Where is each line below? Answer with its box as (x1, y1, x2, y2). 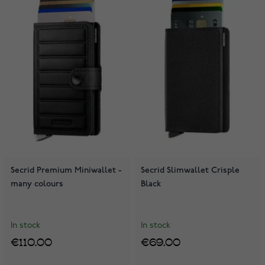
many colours (11, 178, 63, 189)
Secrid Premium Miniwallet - (11, 164, 122, 175)
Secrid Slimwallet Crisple (141, 164, 240, 175)
